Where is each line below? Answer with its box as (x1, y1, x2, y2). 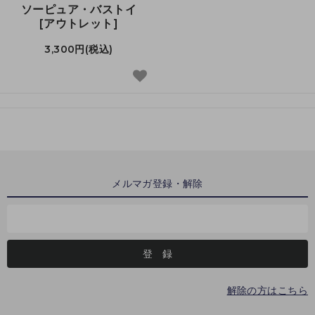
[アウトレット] (39, 16, 119, 30)
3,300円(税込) (44, 42, 113, 56)
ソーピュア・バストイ (20, 2, 137, 16)
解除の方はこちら (226, 283, 308, 297)
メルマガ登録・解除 (112, 176, 203, 190)
